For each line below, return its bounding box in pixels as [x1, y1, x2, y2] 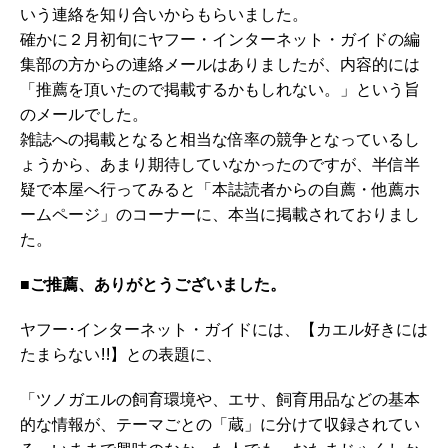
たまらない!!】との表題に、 [20, 344, 222, 365]
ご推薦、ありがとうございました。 [30, 274, 286, 295]
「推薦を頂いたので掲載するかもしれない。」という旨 [20, 79, 420, 100]
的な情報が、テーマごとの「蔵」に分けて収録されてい [20, 414, 420, 435]
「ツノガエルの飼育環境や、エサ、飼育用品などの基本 [20, 389, 420, 410]
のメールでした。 [20, 104, 148, 125]
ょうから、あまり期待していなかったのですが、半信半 [20, 154, 420, 175]
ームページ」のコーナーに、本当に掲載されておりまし [20, 204, 420, 225]
